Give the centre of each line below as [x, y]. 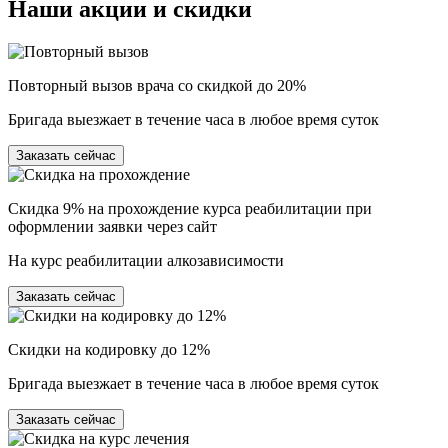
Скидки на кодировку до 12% [109, 349]
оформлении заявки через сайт [112, 226]
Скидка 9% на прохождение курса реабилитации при [190, 208]
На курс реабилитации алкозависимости [146, 260]
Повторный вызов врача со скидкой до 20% [157, 85]
